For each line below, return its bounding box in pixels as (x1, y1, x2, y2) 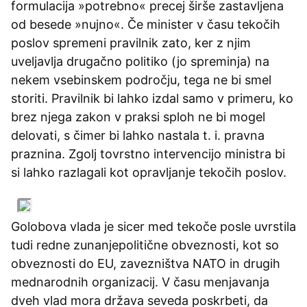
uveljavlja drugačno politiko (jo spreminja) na (11, 53, 269, 69)
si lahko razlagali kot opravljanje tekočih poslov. (11, 164, 293, 180)
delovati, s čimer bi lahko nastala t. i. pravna (11, 127, 265, 143)
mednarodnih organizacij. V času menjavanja (11, 274, 269, 289)
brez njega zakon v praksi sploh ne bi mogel (11, 109, 265, 124)
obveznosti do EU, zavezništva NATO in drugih (11, 256, 280, 271)
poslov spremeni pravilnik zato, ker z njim (11, 35, 251, 50)
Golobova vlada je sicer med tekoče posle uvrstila (11, 219, 296, 234)
